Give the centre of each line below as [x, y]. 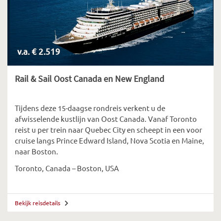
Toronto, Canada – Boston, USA [67, 168]
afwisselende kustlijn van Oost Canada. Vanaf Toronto [106, 119]
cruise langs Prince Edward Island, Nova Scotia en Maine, [110, 140]
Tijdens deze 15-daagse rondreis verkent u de [90, 108]
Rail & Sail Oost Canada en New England [90, 79]
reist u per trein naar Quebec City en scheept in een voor [109, 129]
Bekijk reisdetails [38, 203]
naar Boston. [37, 151]
